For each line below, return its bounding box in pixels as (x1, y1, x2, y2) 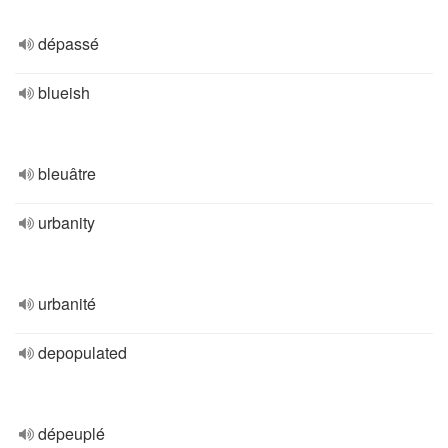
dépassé (38, 32, 99, 55)
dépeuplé (38, 422, 105, 445)
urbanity (38, 211, 95, 234)
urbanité (38, 292, 96, 315)
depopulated (38, 341, 127, 364)
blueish (38, 81, 90, 104)
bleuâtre (38, 162, 96, 185)
